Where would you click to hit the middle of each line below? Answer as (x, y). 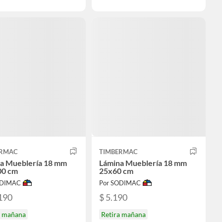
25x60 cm (116, 170)
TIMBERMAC (118, 151)
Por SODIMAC (120, 183)
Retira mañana (123, 215)
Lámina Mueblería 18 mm (143, 163)
